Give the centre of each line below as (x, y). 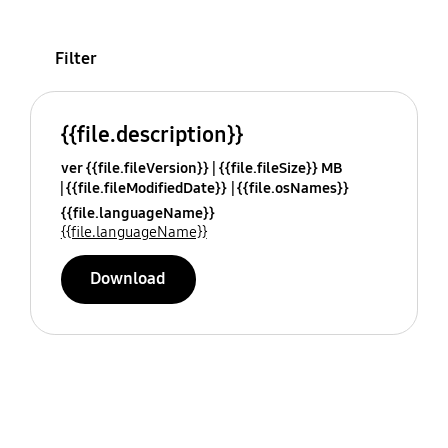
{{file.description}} (151, 135)
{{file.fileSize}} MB (280, 168)
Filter (75, 58)
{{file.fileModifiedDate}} (146, 188)
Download (128, 279)
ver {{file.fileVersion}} (134, 168)
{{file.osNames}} (292, 188)
